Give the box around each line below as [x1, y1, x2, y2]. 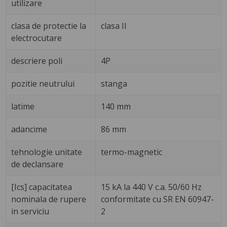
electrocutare [11, 32, 62, 44]
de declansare [11, 159, 64, 170]
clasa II [101, 20, 127, 32]
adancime [11, 124, 48, 135]
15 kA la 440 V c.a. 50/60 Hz [101, 181, 202, 193]
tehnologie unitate [11, 146, 83, 158]
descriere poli [11, 55, 63, 67]
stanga [101, 78, 128, 90]
